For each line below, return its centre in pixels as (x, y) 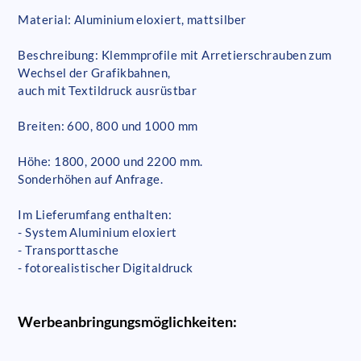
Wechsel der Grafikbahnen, (94, 72)
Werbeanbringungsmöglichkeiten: (128, 321)
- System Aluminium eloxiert (98, 232)
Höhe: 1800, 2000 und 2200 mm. (110, 161)
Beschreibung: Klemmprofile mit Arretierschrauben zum (175, 54)
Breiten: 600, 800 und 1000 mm (108, 125)
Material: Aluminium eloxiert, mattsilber (132, 19)
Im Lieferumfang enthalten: (95, 214)
